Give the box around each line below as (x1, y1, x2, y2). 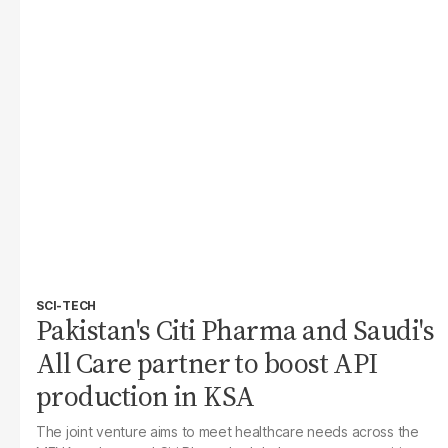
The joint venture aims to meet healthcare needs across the (36, 423, 419, 440)
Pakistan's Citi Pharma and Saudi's (36, 311, 434, 349)
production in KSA (36, 377, 255, 415)
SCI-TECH (36, 298, 97, 313)
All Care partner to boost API (36, 344, 378, 382)
